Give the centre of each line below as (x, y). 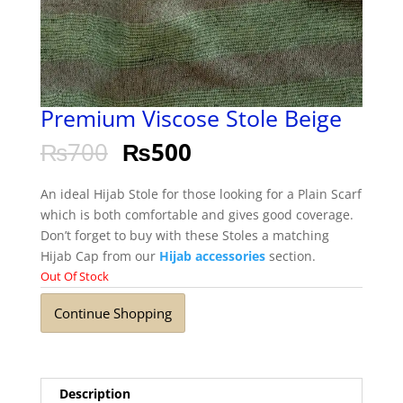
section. (290, 256)
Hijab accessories (212, 256)
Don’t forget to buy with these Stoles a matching (184, 236)
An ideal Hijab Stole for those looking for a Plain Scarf (201, 194)
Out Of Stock (74, 277)
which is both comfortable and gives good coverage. (197, 215)
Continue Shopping (112, 313)
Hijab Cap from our (99, 256)
